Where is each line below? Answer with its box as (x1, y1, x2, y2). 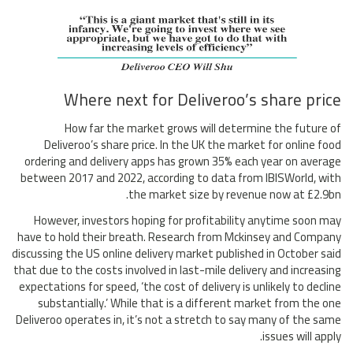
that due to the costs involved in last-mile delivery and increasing (13, 258, 341, 282)
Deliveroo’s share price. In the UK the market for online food (44, 133, 341, 157)
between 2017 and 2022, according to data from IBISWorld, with (20, 166, 341, 190)
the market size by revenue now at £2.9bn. (128, 183, 341, 206)
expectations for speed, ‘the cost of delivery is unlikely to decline (19, 275, 341, 299)
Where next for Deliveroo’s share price (64, 84, 341, 116)
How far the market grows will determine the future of (65, 117, 341, 140)
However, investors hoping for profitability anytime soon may (34, 209, 341, 232)
